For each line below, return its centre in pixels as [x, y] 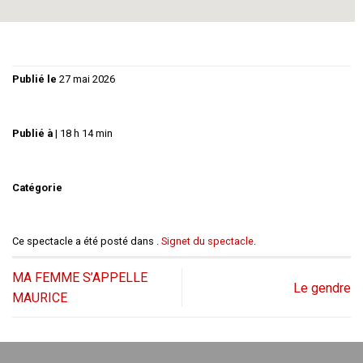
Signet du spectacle [207, 241]
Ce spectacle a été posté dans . [87, 241]
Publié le [36, 79]
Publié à [34, 133]
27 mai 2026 [87, 79]
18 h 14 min [86, 133]
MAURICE [40, 298]
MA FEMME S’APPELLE [80, 278]
